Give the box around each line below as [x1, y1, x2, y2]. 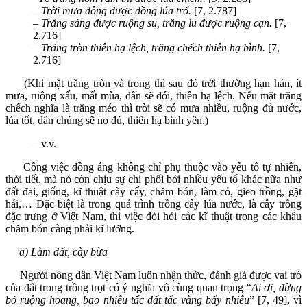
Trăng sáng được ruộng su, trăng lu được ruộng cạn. [41, 16, 275, 29]
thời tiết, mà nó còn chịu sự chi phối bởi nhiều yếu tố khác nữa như [5, 173, 302, 185]
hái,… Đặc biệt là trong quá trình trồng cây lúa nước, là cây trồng [5, 197, 302, 210]
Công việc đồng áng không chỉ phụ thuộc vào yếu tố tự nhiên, [5, 160, 302, 173]
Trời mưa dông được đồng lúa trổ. [41, 4, 194, 16]
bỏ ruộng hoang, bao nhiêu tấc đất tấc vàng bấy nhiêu [5, 293, 249, 306]
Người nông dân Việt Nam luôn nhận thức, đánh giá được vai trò [5, 269, 302, 281]
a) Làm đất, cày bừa [5, 245, 108, 258]
